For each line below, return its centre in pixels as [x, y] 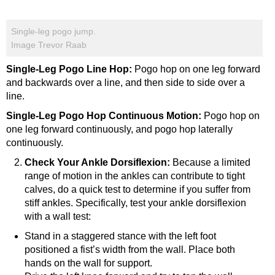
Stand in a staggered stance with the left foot [120, 236]
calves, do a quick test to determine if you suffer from [137, 189]
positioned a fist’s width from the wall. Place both [130, 249]
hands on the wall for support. [88, 263]
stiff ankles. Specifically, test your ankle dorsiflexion [135, 203]
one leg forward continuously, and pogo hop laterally [119, 129]
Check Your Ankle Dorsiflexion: [97, 162]
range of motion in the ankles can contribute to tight [135, 176]
